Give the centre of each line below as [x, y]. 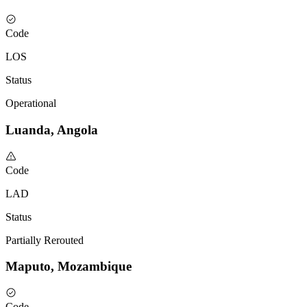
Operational [31, 103]
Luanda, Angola [52, 130]
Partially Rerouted [45, 240]
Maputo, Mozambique [69, 267]
